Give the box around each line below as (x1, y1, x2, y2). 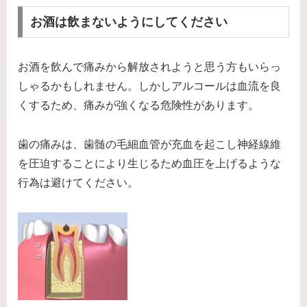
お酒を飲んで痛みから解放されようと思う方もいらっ (18, 61, 281, 73)
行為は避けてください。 (18, 176, 138, 188)
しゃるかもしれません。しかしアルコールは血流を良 (18, 80, 281, 93)
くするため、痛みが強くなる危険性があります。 (18, 99, 259, 112)
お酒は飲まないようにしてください (29, 15, 228, 29)
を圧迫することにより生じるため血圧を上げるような (18, 157, 281, 169)
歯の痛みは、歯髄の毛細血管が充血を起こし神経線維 (18, 138, 281, 150)
